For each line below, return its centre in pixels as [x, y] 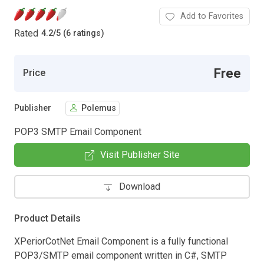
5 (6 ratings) [80, 34]
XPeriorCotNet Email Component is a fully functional [121, 241]
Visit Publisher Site [140, 154]
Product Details [47, 218]
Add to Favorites [212, 16]
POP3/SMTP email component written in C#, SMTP [121, 255]
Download [140, 186]
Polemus [99, 108]
